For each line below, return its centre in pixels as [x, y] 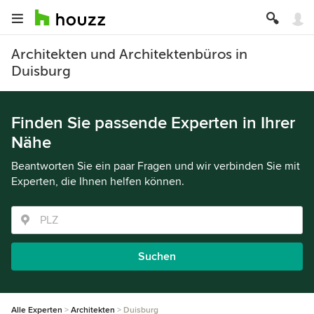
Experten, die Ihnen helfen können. [98, 182]
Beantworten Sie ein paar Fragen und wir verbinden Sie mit [156, 166]
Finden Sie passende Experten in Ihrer [153, 123]
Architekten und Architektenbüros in [129, 54]
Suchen [157, 257]
